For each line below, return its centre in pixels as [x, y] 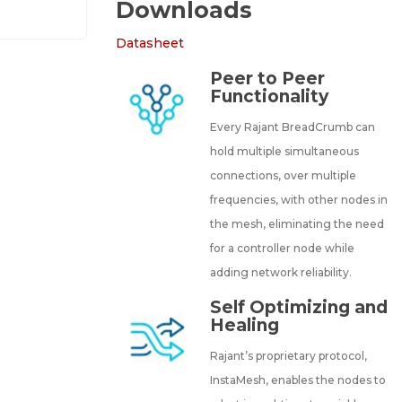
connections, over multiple [284, 175]
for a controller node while [283, 248]
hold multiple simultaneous [285, 151]
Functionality [270, 96]
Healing [245, 325]
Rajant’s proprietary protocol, [289, 356]
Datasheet [150, 43]
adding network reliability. [281, 272]
